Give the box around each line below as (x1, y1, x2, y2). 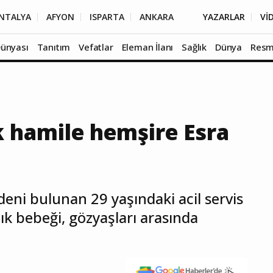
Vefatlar (79, 41, 113, 53)
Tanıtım (37, 41, 71, 53)
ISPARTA (90, 10, 124, 23)
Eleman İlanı (121, 41, 174, 53)
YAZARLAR (203, 10, 245, 23)
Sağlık (182, 41, 207, 53)
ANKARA (140, 10, 174, 23)
